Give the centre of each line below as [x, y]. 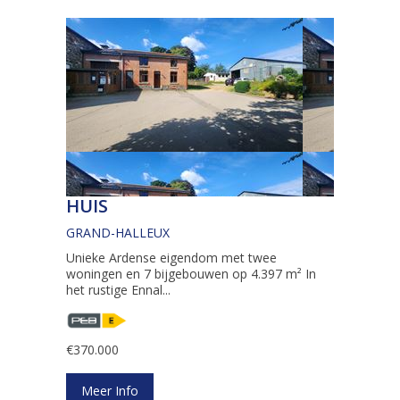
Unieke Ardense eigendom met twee [171, 258]
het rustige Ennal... [118, 290]
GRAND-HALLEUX [118, 233]
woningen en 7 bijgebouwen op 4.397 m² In [191, 274]
